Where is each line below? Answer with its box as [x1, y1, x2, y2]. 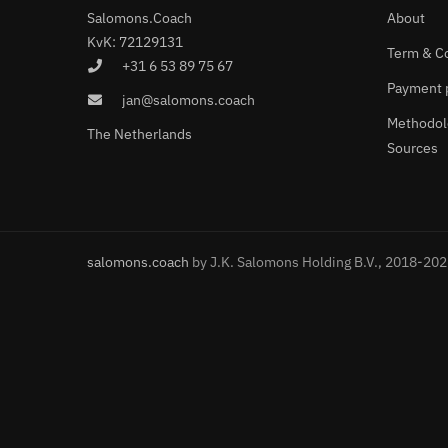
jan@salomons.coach [122, 91, 255, 109]
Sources [387, 139, 438, 157]
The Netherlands [87, 125, 192, 143]
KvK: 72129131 [87, 33, 183, 51]
